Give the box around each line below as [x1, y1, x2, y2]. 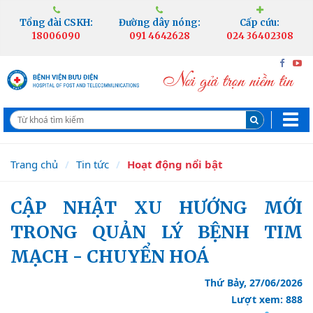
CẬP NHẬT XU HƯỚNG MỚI [10, 196, 22, 219]
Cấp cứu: [240, 17, 280, 29]
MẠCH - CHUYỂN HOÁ [10, 245, 209, 268]
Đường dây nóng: [118, 17, 201, 29]
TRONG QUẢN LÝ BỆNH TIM [10, 221, 303, 243]
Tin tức [76, 157, 109, 171]
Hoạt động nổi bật [127, 157, 223, 171]
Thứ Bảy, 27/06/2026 [205, 276, 303, 289]
